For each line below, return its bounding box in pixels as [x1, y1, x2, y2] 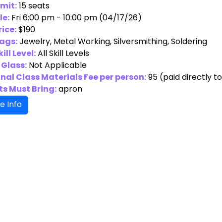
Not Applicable [29, 59, 87, 72]
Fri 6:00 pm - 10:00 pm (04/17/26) [11, 11, 142, 25]
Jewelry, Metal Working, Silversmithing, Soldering [19, 35, 207, 49]
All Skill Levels [38, 47, 89, 60]
